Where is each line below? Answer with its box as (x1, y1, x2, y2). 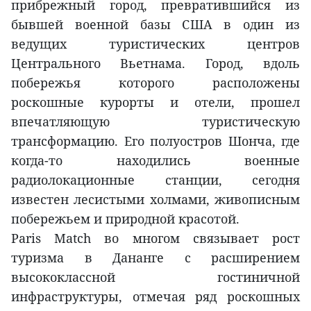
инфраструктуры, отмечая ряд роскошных (11, 288, 300, 305)
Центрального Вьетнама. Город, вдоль (11, 55, 300, 72)
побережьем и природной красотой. (11, 210, 239, 228)
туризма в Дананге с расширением (11, 249, 300, 267)
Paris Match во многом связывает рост (11, 230, 300, 247)
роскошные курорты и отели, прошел (11, 94, 300, 111)
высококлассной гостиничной (11, 269, 300, 286)
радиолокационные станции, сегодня (11, 171, 300, 189)
